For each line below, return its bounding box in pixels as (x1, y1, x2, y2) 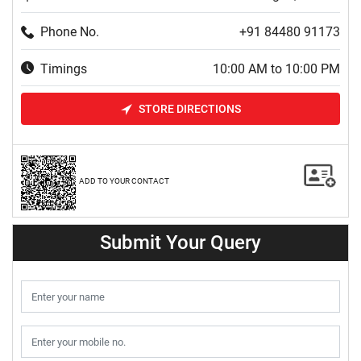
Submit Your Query (100, 231, 261, 255)
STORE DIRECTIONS (138, 102, 241, 116)
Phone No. (40, 23, 99, 39)
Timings (40, 60, 87, 77)
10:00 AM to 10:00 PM (213, 60, 340, 77)
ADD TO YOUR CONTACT (79, 176, 169, 186)
